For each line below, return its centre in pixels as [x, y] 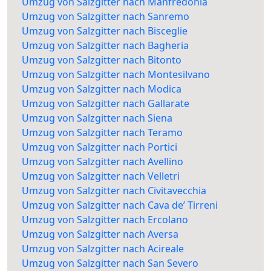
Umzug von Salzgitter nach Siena [97, 118]
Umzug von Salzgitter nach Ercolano [105, 220]
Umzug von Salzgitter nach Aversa [100, 234]
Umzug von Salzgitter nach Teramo [102, 133]
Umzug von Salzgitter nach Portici [100, 147]
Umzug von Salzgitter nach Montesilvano [116, 75]
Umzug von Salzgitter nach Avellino [103, 162]
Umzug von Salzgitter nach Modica [102, 89]
